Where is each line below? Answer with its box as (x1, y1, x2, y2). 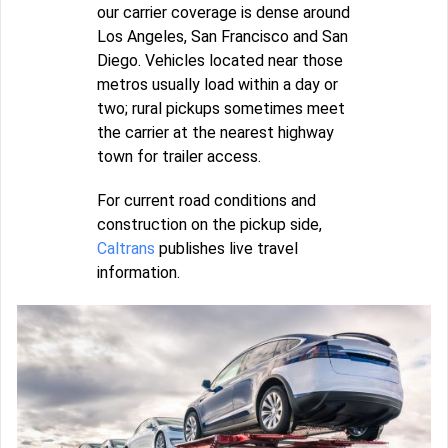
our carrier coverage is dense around (97, 3, 350, 23)
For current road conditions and (97, 191, 316, 211)
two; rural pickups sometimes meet (97, 99, 345, 119)
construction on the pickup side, (97, 215, 322, 235)
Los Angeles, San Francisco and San (97, 27, 348, 47)
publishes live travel (155, 239, 298, 259)
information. (97, 263, 180, 283)
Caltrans (97, 239, 155, 259)
